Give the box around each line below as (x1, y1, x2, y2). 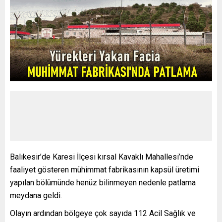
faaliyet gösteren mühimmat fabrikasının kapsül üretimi (10, 165, 199, 174)
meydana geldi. (10, 190, 62, 200)
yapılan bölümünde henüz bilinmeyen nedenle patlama (10, 177, 196, 187)
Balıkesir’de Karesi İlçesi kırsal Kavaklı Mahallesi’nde (10, 152, 193, 162)
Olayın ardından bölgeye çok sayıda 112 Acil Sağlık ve (10, 208, 196, 218)
